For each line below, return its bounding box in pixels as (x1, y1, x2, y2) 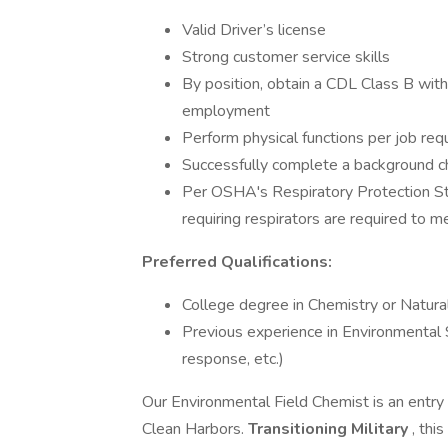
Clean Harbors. (142, 418, 248, 440)
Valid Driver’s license (182, 19, 326, 41)
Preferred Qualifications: (142, 251, 332, 273)
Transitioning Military (248, 418, 412, 440)
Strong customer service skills (182, 46, 390, 68)
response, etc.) (182, 348, 284, 370)
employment (182, 100, 270, 122)
